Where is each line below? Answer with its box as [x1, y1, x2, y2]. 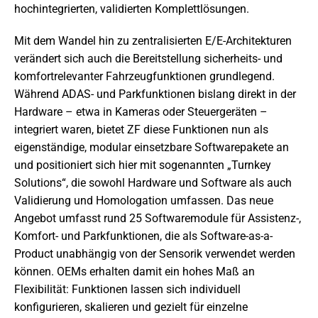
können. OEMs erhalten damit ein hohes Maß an [14, 265, 255, 279]
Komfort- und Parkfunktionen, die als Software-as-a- [14, 229, 273, 243]
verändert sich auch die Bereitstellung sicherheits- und [14, 52, 283, 66]
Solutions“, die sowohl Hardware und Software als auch [14, 176, 292, 190]
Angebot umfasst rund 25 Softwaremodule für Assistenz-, [14, 212, 301, 226]
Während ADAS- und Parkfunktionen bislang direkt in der [14, 87, 296, 102]
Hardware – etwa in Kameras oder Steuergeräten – [14, 105, 268, 119]
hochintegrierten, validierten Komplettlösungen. [14, 2, 249, 16]
